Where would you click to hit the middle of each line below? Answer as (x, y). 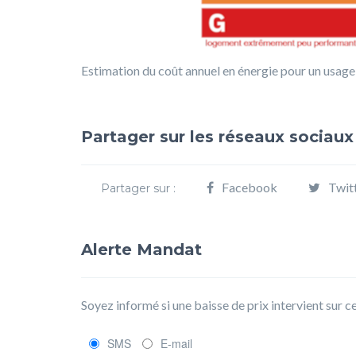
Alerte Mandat (141, 249)
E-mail (176, 343)
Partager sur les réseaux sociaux (217, 136)
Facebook (250, 187)
